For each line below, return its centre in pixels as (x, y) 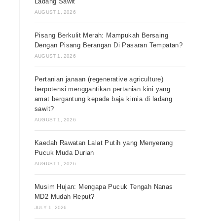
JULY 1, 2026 (51, 207)
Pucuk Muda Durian (64, 153)
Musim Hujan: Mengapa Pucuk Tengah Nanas (104, 187)
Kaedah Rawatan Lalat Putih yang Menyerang (104, 143)
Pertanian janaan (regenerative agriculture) (99, 79)
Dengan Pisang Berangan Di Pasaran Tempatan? (109, 45)
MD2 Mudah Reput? (65, 197)
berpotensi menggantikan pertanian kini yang (103, 89)
